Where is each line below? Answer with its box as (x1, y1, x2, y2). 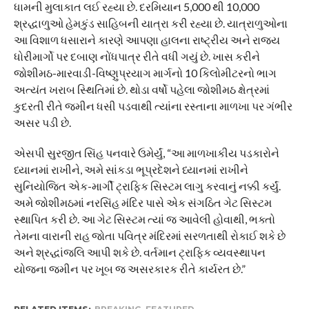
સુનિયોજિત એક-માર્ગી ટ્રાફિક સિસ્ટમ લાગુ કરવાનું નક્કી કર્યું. (13, 179, 281, 192)
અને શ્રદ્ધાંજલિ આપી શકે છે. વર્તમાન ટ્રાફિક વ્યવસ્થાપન (13, 246, 266, 259)
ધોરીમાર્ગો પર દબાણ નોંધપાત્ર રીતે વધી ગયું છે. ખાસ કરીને (13, 50, 260, 63)
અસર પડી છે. (13, 116, 71, 129)
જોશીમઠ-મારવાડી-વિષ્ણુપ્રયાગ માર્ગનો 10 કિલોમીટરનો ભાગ (13, 66, 277, 79)
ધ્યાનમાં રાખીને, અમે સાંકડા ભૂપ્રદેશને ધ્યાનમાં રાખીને (13, 163, 248, 176)
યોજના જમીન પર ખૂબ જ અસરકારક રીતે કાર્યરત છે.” (13, 262, 246, 275)
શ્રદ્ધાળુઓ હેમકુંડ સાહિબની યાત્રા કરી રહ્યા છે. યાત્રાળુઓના (13, 17, 288, 30)
